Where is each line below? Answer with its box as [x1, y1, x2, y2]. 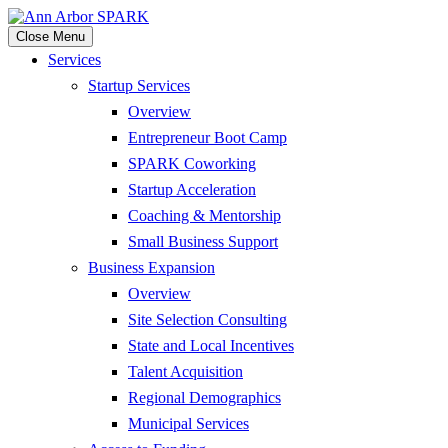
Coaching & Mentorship [128, 207, 281, 224]
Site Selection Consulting [128, 311, 287, 328]
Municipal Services [128, 415, 249, 432]
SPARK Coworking [128, 155, 256, 172]
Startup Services [88, 77, 190, 94]
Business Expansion [88, 259, 215, 276]
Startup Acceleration [128, 181, 256, 198]
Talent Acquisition [128, 363, 243, 380]
